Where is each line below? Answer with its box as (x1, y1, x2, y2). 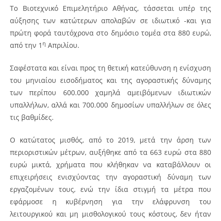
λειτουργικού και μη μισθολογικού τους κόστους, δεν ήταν (10, 209, 211, 219)
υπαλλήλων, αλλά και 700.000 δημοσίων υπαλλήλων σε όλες (10, 100, 211, 110)
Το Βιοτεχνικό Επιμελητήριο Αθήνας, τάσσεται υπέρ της (10, 3, 211, 13)
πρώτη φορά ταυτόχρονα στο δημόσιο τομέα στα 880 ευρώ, (10, 28, 211, 37)
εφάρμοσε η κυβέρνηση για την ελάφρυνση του (10, 196, 211, 206)
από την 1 (10, 40, 42, 50)
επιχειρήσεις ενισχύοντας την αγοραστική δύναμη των (10, 172, 211, 182)
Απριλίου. (46, 40, 79, 50)
